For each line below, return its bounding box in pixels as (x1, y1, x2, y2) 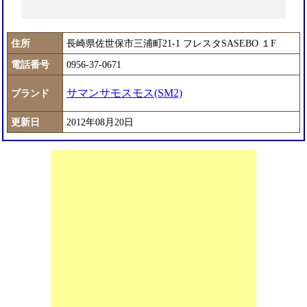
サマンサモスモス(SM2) (66, 87, 182, 99)
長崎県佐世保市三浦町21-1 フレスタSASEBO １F (66, 38, 276, 49)
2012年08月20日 (66, 116, 134, 127)
